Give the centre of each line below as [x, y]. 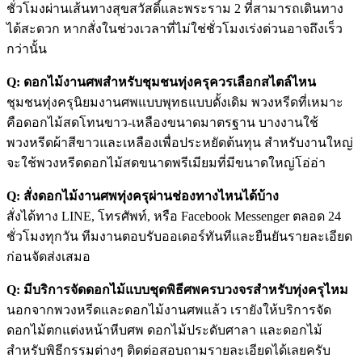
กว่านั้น [27, 48]
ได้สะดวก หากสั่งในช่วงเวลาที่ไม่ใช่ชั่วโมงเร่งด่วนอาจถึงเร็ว [175, 28]
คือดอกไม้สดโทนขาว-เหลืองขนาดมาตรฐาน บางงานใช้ [162, 122]
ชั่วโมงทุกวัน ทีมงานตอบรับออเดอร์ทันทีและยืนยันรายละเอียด [179, 236]
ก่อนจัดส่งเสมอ [48, 256]
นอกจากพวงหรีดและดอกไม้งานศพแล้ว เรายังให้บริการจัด [169, 309]
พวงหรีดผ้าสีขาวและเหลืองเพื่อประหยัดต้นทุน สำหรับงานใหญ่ [180, 142]
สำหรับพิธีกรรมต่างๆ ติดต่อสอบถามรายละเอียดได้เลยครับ [168, 350]
